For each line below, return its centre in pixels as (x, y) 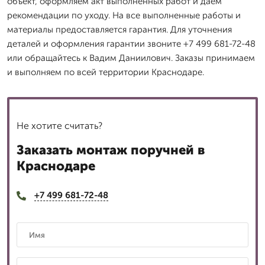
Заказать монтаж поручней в (111, 150)
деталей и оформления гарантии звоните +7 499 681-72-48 (131, 44)
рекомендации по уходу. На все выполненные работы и (124, 15)
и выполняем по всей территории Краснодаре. (106, 72)
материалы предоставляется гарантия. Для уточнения (119, 30)
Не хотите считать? (59, 126)
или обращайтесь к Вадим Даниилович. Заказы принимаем (131, 58)
